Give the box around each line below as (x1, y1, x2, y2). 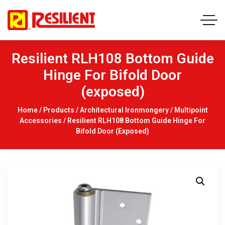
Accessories (20, 117, 62, 125)
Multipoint (174, 106, 208, 114)
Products (43, 106, 74, 114)
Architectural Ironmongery (79, 106, 169, 114)
